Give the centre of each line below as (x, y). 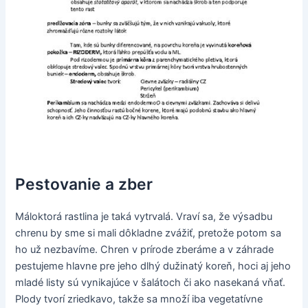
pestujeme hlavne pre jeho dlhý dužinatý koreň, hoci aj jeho (153, 266)
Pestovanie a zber (84, 184)
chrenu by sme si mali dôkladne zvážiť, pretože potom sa (148, 233)
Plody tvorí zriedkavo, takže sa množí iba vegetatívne (139, 299)
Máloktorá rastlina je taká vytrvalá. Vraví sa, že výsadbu (144, 217)
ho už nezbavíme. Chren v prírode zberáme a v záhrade (145, 250)
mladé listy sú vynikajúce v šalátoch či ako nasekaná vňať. (151, 283)
